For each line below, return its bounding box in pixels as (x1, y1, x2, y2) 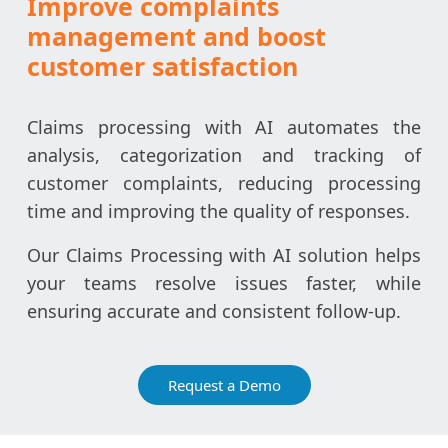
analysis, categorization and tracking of (27, 142, 421, 167)
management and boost (27, 18, 326, 53)
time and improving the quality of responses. (27, 198, 410, 223)
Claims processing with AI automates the (27, 114, 421, 139)
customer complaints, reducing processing (27, 170, 421, 195)
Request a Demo (167, 374, 281, 395)
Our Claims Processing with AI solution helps (27, 242, 421, 267)
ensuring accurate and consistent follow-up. (27, 298, 401, 323)
